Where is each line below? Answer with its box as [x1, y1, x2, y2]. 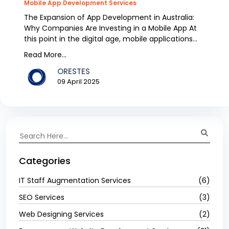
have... [24, 44, 47, 55]
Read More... [24, 49, 66, 60]
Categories [19, 154, 71, 167]
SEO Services [19, 192, 64, 202]
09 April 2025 [57, 77, 100, 87]
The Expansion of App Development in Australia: [24, 12, 194, 22]
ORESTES [57, 66, 90, 77]
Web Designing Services [19, 209, 104, 219]
